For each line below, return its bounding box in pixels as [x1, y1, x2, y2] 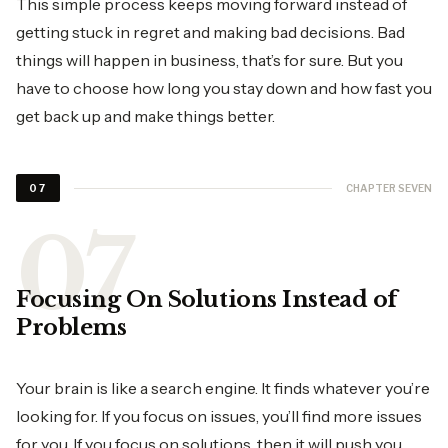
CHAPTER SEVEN [346, 181, 432, 194]
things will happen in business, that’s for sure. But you [16, 50, 403, 70]
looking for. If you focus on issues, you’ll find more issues [16, 406, 422, 426]
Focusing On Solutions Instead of [16, 286, 398, 313]
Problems [16, 314, 133, 341]
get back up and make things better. [16, 106, 275, 126]
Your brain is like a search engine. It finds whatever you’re [16, 378, 430, 398]
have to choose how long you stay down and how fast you [16, 78, 432, 98]
